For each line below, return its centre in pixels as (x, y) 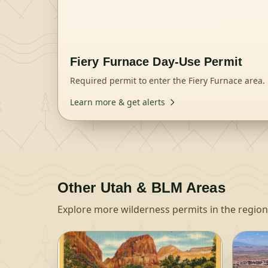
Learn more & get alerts (118, 102)
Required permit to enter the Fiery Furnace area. (167, 80)
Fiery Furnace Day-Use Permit (156, 62)
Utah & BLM (141, 188)
